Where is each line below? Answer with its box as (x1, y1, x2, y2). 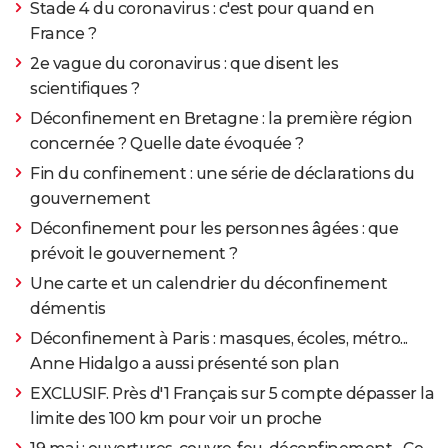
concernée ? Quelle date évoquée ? (30, 134, 304, 154)
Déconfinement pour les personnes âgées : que (30, 219, 398, 239)
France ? (30, 24, 96, 44)
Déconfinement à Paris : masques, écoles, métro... (30, 329, 408, 349)
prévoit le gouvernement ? (30, 244, 238, 264)
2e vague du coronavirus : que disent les (30, 54, 338, 74)
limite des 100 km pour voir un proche (30, 409, 322, 429)
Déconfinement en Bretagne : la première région (30, 109, 412, 129)
